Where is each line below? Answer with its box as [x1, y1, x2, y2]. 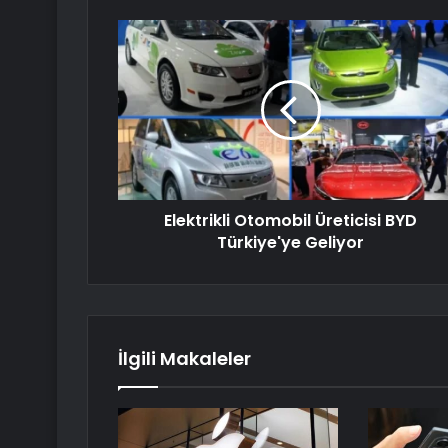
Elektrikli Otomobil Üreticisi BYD [164, 209, 417, 233]
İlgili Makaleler [118, 346, 251, 372]
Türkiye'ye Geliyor [217, 231, 364, 255]
